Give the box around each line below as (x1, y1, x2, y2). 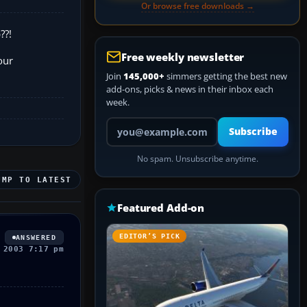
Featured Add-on (117, 201, 205, 214)
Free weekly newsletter (121, 50, 245, 64)
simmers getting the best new (164, 70, 287, 82)
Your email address (106, 116, 183, 129)
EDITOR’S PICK (119, 232, 180, 240)
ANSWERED (15, 233, 56, 241)
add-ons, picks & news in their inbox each (106, 83, 273, 95)
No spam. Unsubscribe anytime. (136, 153, 258, 164)
